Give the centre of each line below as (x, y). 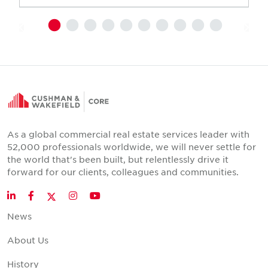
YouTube (117, 195)
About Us (28, 240)
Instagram (95, 195)
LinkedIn (32, 195)
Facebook (52, 195)
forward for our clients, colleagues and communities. (123, 172)
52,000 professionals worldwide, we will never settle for (132, 147)
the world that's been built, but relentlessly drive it (118, 159)
